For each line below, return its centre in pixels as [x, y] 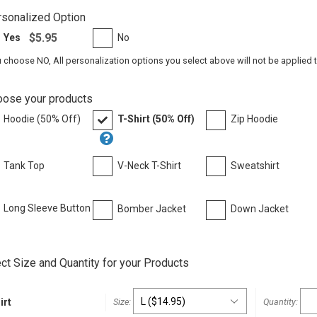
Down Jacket [260, 209]
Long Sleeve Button [47, 208]
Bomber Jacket [151, 209]
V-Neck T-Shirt [149, 165]
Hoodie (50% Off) [42, 119]
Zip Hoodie [255, 119]
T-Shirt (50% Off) [156, 119]
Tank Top [24, 165]
